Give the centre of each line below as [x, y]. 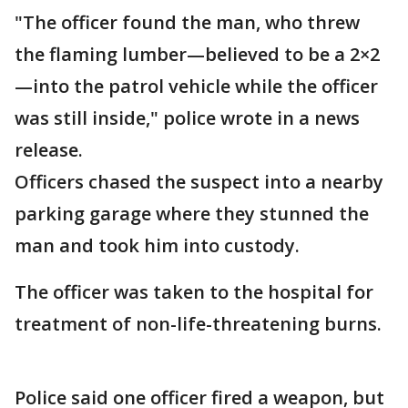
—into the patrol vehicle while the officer [196, 86]
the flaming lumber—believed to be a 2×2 [197, 54]
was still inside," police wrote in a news [187, 118]
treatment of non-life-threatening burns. [198, 324]
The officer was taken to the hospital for [194, 292]
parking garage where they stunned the [192, 214]
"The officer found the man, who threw [187, 22]
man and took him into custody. [157, 245]
